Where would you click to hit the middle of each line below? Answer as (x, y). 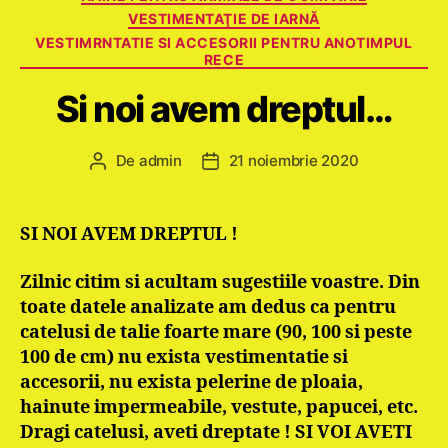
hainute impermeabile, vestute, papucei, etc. (219, 407)
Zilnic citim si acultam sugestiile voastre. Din (220, 282)
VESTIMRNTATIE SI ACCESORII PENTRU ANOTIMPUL (224, 42)
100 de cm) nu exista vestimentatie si (184, 357)
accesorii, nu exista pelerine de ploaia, (191, 382)
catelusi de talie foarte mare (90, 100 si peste (216, 332)
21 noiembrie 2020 (293, 160)
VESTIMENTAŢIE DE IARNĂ (224, 18)
